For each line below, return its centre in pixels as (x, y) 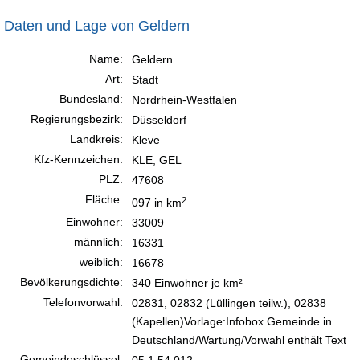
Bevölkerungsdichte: (72, 282)
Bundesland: (91, 98)
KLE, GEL (157, 160)
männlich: (98, 241)
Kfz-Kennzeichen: (78, 159)
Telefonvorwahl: (83, 302)
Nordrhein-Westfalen (184, 99)
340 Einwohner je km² (187, 282)
